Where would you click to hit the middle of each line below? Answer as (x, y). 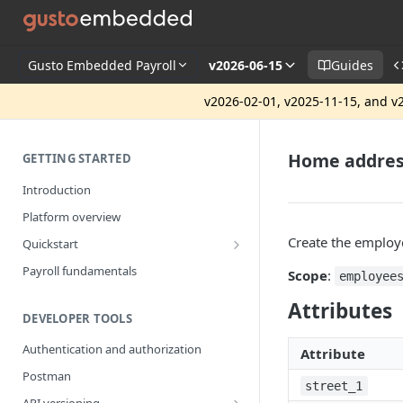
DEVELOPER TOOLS (77, 318)
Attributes (340, 311)
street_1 (334, 386)
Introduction (57, 189)
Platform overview (72, 216)
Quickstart (50, 243)
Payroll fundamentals (80, 270)
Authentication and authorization (112, 349)
